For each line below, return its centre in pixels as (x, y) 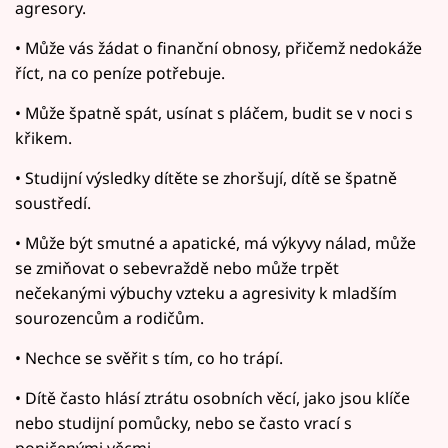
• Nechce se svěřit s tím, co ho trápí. (149, 358)
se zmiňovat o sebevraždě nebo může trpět (177, 268)
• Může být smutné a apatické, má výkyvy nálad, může (215, 243)
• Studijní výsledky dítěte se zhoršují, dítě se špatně (206, 178)
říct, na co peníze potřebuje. (120, 73)
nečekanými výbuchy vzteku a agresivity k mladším (206, 293)
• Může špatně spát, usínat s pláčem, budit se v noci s (214, 113)
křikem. (43, 138)
